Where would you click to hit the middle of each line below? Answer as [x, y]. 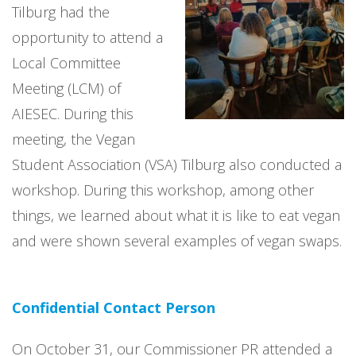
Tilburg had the [61, 12]
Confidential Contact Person [114, 308]
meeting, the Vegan [74, 139]
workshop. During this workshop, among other [163, 190]
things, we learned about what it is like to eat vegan [176, 215]
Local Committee [66, 63]
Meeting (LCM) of [66, 88]
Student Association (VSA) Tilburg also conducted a [177, 164]
